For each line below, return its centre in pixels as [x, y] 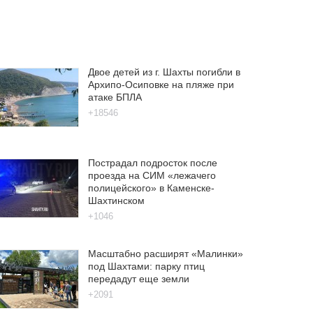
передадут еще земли [138, 278]
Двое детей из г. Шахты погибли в [164, 72]
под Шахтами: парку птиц [146, 266]
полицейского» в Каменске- [151, 188]
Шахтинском [116, 200]
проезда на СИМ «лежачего [152, 175]
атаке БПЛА [115, 97]
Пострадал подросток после [152, 162]
